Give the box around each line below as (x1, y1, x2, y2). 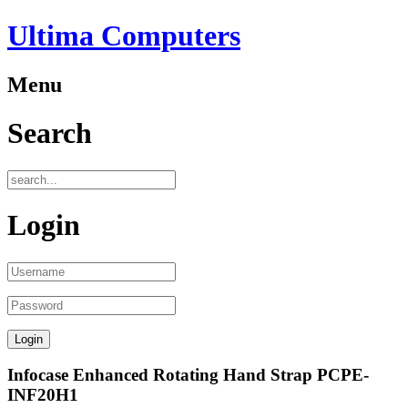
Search (7, 117, 92, 150)
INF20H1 (7, 385, 78, 405)
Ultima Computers (7, 19, 240, 53)
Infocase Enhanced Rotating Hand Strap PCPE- (7, 365, 369, 385)
